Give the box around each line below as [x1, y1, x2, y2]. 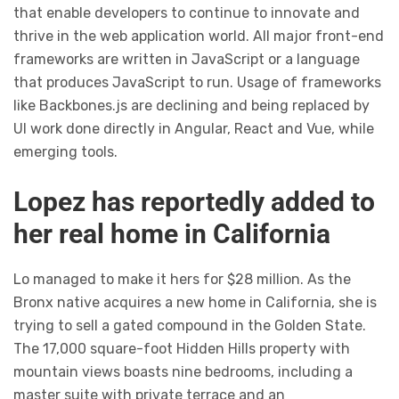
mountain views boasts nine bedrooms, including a [13, 363, 353, 381]
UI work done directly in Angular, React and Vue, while [13, 120, 374, 138]
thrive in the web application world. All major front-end [13, 28, 384, 45]
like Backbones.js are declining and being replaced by [13, 97, 370, 115]
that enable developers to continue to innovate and [13, 4, 360, 22]
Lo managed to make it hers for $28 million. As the [13, 271, 351, 289]
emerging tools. [13, 143, 118, 161]
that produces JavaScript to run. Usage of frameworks [13, 74, 381, 92]
